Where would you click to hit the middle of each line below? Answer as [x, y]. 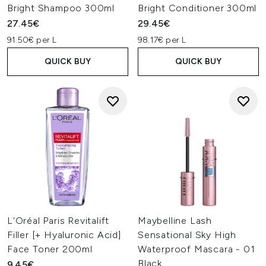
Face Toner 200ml [50, 249]
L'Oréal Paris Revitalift [58, 221]
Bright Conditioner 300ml [197, 8]
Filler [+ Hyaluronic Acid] [64, 235]
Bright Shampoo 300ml [61, 8]
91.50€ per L [32, 40]
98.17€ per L [162, 40]
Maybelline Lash [175, 221]
